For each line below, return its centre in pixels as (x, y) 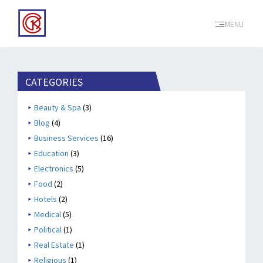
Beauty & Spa (58, 107)
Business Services (66, 138)
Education (51, 153)
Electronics (54, 168)
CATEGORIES (54, 82)
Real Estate (54, 245)
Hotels (45, 199)
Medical (48, 214)
